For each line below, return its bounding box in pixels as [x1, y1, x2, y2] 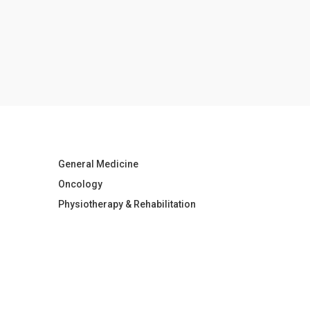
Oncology [57, 179, 102, 190]
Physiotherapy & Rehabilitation [57, 199, 196, 210]
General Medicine [57, 158, 138, 170]
